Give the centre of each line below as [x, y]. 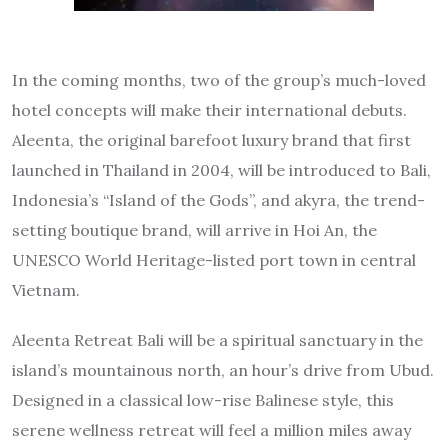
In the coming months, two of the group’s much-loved [219, 79]
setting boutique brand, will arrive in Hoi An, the [194, 229]
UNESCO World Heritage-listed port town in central [214, 259]
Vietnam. [46, 289]
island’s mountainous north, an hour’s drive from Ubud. [223, 369]
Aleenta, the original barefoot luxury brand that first [211, 139]
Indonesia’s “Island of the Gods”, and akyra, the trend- [218, 199]
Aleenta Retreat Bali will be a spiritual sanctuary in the [217, 339]
